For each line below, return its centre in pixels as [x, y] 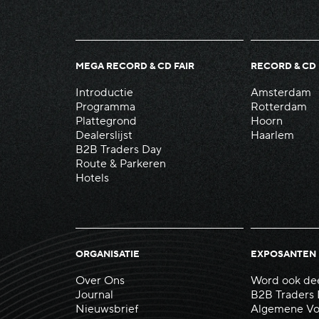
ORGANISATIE [108, 255]
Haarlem [272, 136]
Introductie [105, 93]
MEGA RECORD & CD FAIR [135, 67]
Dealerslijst [104, 136]
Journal [95, 295]
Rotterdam [278, 107]
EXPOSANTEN [283, 255]
